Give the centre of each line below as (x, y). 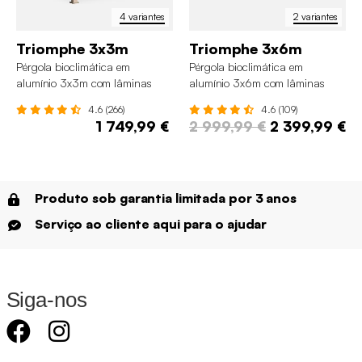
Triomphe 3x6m (246, 48)
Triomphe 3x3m (72, 48)
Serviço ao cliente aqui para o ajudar (151, 223)
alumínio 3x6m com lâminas (257, 82)
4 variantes (142, 17)
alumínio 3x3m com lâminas (84, 82)
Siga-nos (46, 299)
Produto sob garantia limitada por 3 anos (166, 198)
